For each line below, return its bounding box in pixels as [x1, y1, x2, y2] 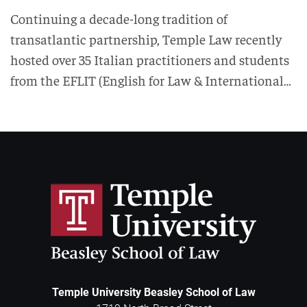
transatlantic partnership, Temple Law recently [10, 30, 282, 47]
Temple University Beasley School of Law [51, 285, 256, 299]
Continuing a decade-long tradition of [10, 10, 228, 27]
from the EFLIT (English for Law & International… [10, 71, 291, 88]
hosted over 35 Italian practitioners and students [10, 51, 289, 68]
